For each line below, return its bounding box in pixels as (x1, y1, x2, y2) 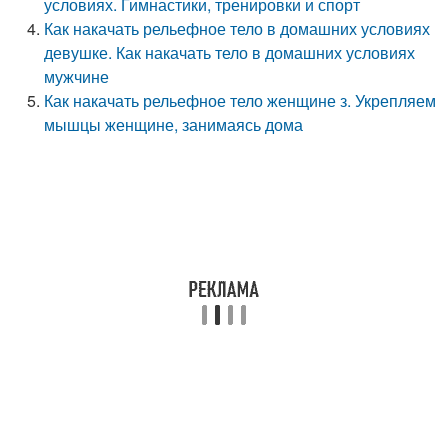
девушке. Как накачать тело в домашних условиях (44, 41, 416, 64)
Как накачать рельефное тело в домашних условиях (44, 17, 431, 40)
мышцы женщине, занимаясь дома (44, 113, 304, 136)
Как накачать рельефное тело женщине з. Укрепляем (44, 89, 437, 112)
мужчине (44, 65, 110, 88)
